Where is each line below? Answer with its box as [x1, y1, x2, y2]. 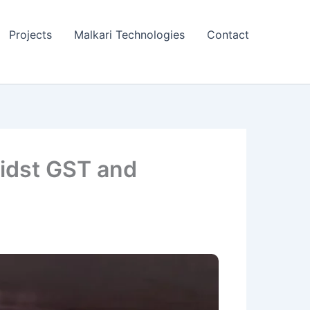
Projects [9, 27, 52, 42]
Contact [207, 27, 249, 42]
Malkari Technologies [74, 27, 185, 42]
